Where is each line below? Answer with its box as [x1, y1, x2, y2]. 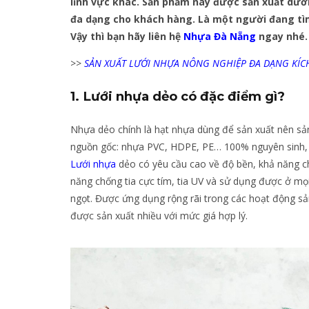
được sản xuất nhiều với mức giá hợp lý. [70, 209, 248, 223]
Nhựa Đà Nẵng [183, 30, 256, 43]
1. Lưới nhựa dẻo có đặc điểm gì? [70, 88, 285, 105]
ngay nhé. [259, 30, 308, 43]
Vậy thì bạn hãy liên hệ [70, 30, 183, 43]
